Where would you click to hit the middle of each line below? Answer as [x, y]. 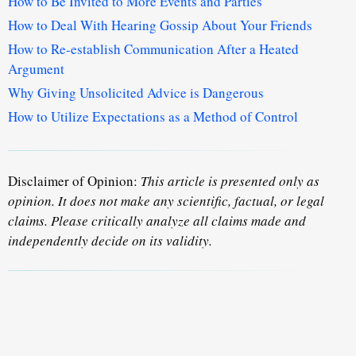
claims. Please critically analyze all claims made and [157, 221]
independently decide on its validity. [110, 241]
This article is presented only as [230, 181]
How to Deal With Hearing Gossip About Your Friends [160, 25]
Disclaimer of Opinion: [74, 181]
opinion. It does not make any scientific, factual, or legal [166, 201]
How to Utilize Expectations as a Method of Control [153, 117]
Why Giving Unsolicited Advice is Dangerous [136, 93]
